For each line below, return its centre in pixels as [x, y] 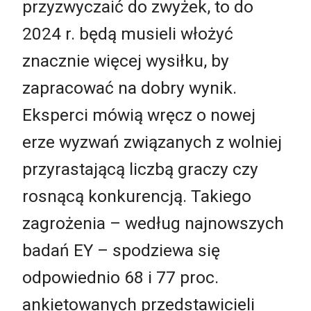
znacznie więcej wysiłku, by [126, 61]
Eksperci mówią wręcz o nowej [139, 115]
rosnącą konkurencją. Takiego [137, 196]
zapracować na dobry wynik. [129, 88]
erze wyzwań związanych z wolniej [152, 142]
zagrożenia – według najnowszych [153, 224]
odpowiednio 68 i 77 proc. [120, 278]
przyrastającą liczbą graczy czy [140, 169]
